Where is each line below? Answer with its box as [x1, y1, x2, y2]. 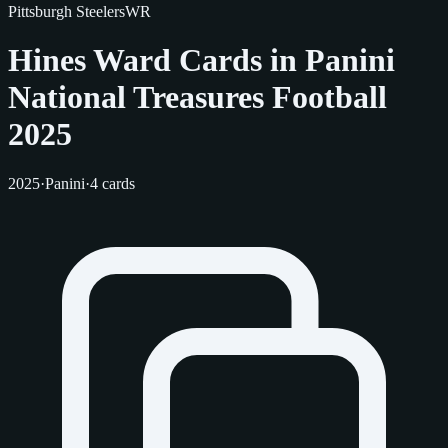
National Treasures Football [8, 79, 387, 116]
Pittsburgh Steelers [8, 3, 125, 20]
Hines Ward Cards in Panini [8, 42, 395, 79]
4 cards [90, 174, 135, 192]
